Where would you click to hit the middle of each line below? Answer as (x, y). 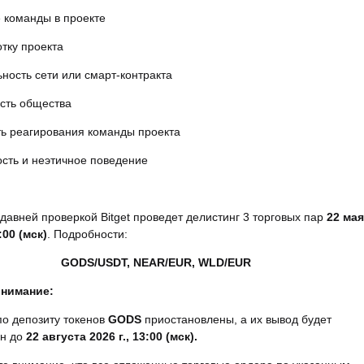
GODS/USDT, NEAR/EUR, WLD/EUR (156, 262)
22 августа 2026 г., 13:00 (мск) (110, 336)
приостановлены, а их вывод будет (236, 319)
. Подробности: (87, 234)
